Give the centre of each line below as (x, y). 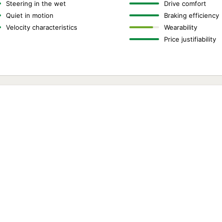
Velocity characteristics (42, 27)
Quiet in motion (30, 15)
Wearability (180, 27)
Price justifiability (190, 39)
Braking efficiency (191, 15)
